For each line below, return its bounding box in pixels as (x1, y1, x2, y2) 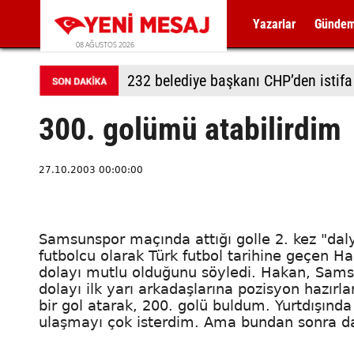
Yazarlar (253, 17, 296, 32)
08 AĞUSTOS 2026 (76, 40, 134, 50)
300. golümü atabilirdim (39, 111, 341, 148)
